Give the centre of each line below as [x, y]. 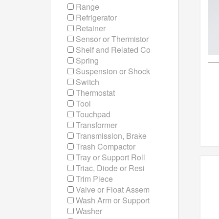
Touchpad [92, 114]
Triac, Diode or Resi [109, 168]
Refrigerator [95, 17]
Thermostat [94, 93]
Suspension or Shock [112, 71]
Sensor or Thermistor [111, 39]
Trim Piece [93, 179]
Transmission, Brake [110, 136]
